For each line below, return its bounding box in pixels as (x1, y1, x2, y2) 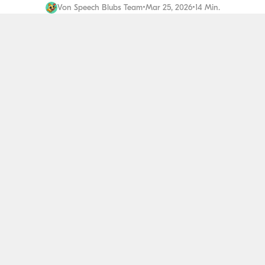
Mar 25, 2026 (145, 2, 192, 12)
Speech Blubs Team (73, 2, 143, 12)
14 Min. (195, 2, 220, 12)
